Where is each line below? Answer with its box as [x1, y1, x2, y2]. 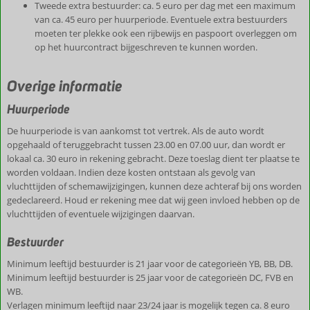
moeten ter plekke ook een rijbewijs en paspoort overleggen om [35, 27, 297, 39]
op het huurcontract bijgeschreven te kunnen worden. [35, 41, 257, 53]
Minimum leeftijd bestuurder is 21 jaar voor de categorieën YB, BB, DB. [7, 257, 293, 270]
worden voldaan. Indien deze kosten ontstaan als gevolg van [7, 166, 255, 179]
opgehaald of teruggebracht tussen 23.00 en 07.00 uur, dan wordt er [7, 138, 285, 151]
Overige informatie [7, 76, 122, 95]
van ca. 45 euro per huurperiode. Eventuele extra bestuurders [35, 13, 287, 26]
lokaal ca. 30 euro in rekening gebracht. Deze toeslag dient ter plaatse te [7, 152, 300, 165]
